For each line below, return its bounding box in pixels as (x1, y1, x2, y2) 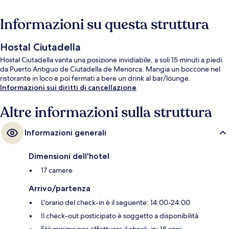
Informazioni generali (25, 128, 106, 138)
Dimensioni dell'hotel (29, 151, 109, 162)
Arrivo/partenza (29, 184, 90, 194)
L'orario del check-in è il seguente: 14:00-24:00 (41, 198, 190, 208)
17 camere (41, 166, 73, 175)
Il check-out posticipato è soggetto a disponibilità (41, 211, 198, 221)
